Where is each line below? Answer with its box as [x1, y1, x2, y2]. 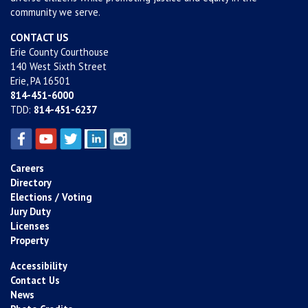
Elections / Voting [10, 190, 92, 203]
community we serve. [10, 5, 100, 19]
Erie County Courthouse [10, 45, 109, 58]
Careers [10, 162, 44, 175]
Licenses [10, 219, 49, 232]
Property [10, 234, 49, 247]
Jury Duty [10, 205, 51, 218]
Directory [10, 176, 52, 189]
